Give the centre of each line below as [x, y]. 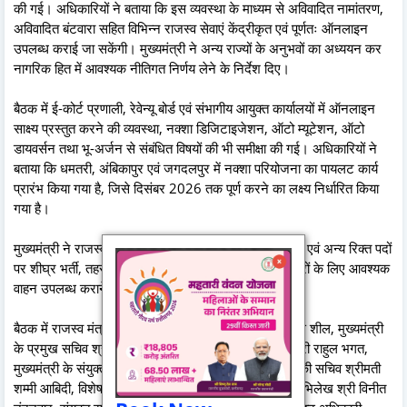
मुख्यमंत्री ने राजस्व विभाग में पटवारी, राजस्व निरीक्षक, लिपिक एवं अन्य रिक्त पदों [203, 248]
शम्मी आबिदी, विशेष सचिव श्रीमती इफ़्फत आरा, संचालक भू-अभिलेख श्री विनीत [200, 387]
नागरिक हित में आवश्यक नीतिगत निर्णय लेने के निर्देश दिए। [152, 68]
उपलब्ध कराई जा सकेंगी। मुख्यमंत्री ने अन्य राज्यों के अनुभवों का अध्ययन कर [198, 48]
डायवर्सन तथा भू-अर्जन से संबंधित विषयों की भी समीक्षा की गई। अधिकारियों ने [195, 148]
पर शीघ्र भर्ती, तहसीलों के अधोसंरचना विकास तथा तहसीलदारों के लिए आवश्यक [202, 268]
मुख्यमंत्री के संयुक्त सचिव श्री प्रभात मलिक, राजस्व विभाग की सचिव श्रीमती [197, 367]
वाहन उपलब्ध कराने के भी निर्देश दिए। [104, 288]
